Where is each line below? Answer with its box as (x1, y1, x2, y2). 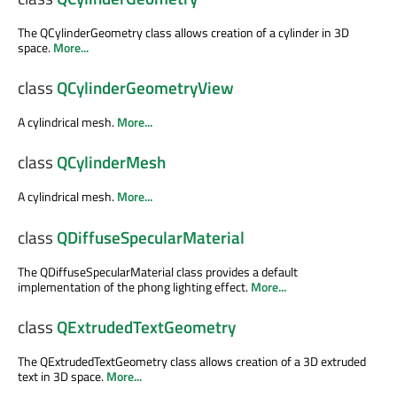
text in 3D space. (18, 367, 106, 385)
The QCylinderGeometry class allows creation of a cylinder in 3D (18, 22, 349, 42)
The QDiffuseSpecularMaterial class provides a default (18, 261, 298, 281)
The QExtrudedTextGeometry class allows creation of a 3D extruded (18, 352, 366, 370)
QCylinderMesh (57, 150, 166, 175)
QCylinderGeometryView (57, 74, 234, 100)
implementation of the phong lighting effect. (18, 276, 251, 296)
